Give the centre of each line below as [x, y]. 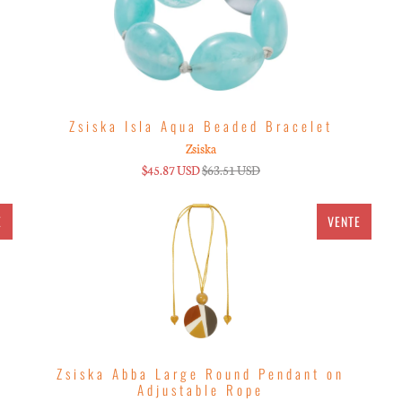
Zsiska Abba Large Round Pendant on [201, 373]
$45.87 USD [170, 170]
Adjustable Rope [201, 389]
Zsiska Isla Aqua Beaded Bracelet [201, 125]
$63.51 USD [231, 170]
